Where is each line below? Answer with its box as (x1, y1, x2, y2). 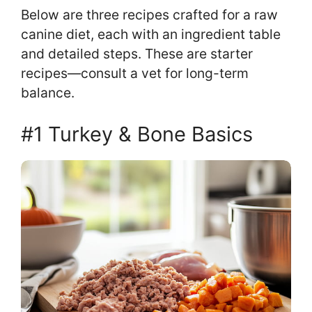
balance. (21, 84, 75, 102)
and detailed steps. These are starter (21, 45, 253, 63)
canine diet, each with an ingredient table (21, 26, 281, 43)
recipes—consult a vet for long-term (21, 65, 249, 82)
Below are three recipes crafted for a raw (21, 6, 278, 24)
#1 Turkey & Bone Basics (21, 122, 253, 147)
